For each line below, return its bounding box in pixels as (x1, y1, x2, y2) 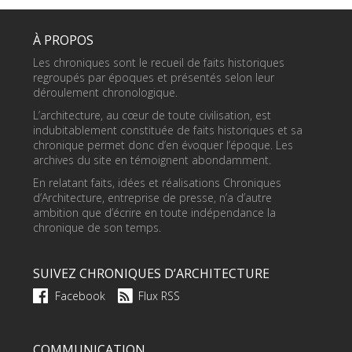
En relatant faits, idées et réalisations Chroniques (33, 174, 282, 190)
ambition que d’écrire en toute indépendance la (33, 204, 277, 220)
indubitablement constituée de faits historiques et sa (33, 122, 303, 137)
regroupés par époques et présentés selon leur (33, 69, 275, 85)
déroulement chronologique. (33, 84, 178, 100)
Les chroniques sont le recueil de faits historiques (33, 54, 285, 70)
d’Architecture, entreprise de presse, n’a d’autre (33, 189, 273, 205)
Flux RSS (138, 288, 181, 303)
